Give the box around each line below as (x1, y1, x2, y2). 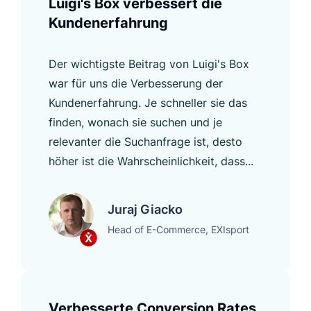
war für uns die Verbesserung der (49, 76, 223, 90)
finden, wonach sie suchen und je (49, 115, 222, 129)
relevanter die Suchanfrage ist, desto (49, 134, 242, 149)
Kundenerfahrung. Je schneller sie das (49, 95, 247, 110)
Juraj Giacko (108, 201, 183, 217)
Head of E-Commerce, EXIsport (108, 223, 249, 235)
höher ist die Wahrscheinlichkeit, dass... (49, 153, 253, 168)
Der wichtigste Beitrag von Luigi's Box (49, 56, 249, 71)
